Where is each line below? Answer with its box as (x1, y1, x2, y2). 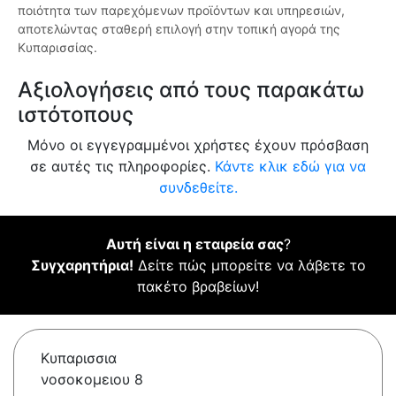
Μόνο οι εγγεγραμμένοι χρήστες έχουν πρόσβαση (27, 136, 369, 155)
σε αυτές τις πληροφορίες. (30, 157, 215, 176)
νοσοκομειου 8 (41, 370, 143, 389)
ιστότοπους (18, 102, 133, 128)
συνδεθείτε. (158, 179, 238, 197)
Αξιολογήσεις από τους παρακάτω (18, 77, 364, 103)
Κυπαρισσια (41, 349, 117, 368)
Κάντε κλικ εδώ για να (215, 157, 366, 176)
